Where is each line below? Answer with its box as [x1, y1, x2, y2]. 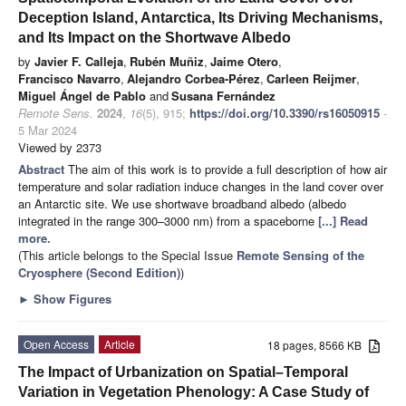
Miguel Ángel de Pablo [18, 86, 146, 104]
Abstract [18, 159, 68, 178]
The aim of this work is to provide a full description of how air [68, 159, 387, 178]
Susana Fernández [171, 86, 275, 104]
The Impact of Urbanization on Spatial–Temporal [18, 363, 348, 380]
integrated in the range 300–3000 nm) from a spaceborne [18, 211, 318, 229]
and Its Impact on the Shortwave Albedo [18, 29, 291, 45]
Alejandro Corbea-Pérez [127, 69, 260, 87]
